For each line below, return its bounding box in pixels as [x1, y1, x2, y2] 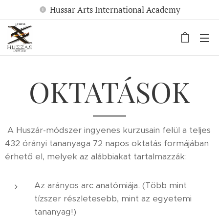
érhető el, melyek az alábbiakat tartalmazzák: [5, 151, 187, 162]
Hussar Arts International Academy [49, 3, 180, 15]
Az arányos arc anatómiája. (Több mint [34, 180, 187, 191]
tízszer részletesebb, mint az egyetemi [34, 193, 192, 204]
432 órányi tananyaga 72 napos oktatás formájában [5, 138, 209, 149]
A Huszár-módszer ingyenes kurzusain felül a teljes [5, 125, 211, 135]
